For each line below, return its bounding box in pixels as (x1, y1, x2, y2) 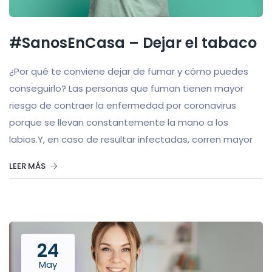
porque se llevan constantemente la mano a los (9, 115, 228, 129)
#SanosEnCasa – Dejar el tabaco (9, 32, 257, 53)
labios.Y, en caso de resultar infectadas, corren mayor (9, 132, 253, 146)
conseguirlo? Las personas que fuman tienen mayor (9, 81, 243, 95)
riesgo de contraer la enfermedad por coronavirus (9, 98, 236, 112)
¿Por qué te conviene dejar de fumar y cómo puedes (9, 64, 248, 78)
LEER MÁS (9, 160, 47, 172)
